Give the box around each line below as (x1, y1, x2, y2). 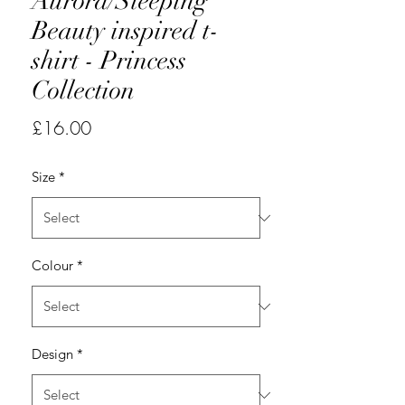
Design (32, 345, 73, 363)
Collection (32, 75, 135, 107)
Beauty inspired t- (32, 15, 219, 47)
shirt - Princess (32, 45, 186, 77)
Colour (32, 257, 73, 275)
